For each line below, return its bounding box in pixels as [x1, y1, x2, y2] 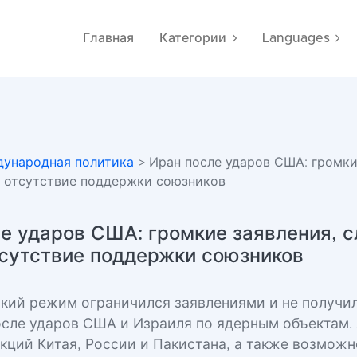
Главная [83, 32, 135, 45]
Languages [261, 32, 330, 45]
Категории [159, 32, 227, 45]
